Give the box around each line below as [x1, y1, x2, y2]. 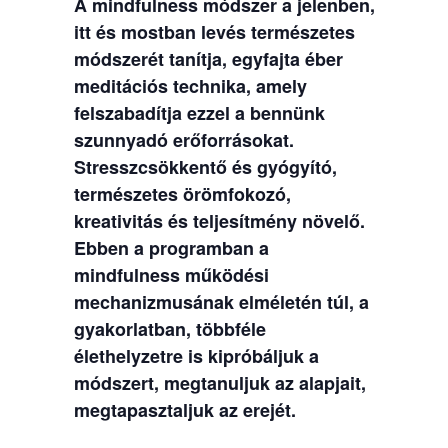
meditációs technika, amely [73, 72, 307, 99]
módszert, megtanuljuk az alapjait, [73, 369, 366, 396]
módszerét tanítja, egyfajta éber [73, 45, 343, 72]
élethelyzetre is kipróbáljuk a [73, 342, 319, 369]
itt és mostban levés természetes [73, 18, 355, 45]
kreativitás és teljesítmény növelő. [73, 207, 365, 234]
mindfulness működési [73, 261, 269, 288]
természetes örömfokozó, [73, 180, 291, 207]
